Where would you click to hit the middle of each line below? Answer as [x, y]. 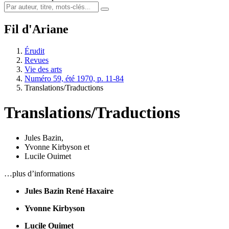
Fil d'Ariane [36, 29]
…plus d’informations [39, 173]
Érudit [35, 51]
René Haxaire [90, 191]
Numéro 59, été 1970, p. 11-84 [74, 78]
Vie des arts [43, 69]
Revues [37, 60]
